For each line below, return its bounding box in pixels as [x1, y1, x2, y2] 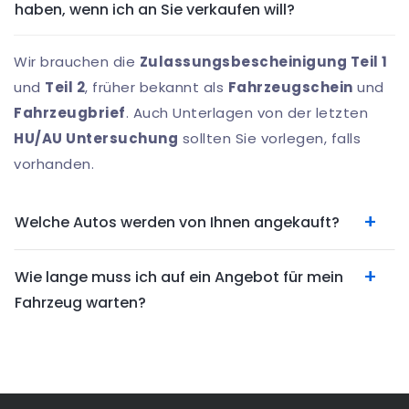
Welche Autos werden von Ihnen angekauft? [15, 211, 340, 233]
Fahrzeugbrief [14, 102, 126, 122]
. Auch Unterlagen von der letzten [125, 102, 368, 122]
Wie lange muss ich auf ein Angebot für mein [15, 266, 343, 288]
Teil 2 [45, 77, 85, 97]
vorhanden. [14, 153, 99, 173]
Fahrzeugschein [227, 77, 353, 97]
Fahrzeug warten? [15, 291, 146, 313]
